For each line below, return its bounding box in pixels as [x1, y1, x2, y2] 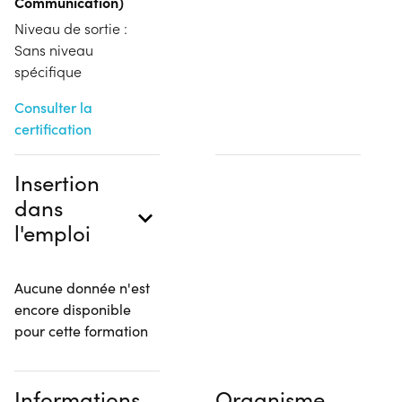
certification [14, 118, 92, 138]
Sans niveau [14, 39, 93, 59]
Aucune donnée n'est [14, 277, 150, 297]
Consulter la [14, 97, 92, 117]
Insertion [14, 167, 100, 197]
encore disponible [14, 299, 131, 319]
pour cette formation [14, 320, 148, 340]
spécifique [14, 61, 82, 81]
